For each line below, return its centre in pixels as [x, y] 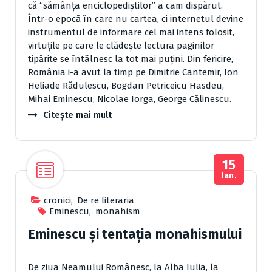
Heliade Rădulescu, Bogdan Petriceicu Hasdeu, [126, 86]
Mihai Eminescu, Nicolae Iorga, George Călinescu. [130, 99]
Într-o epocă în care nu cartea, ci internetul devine [136, 19]
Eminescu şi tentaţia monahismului [135, 234]
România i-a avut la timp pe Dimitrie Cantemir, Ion [133, 73]
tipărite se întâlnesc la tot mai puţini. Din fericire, [131, 59]
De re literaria [106, 201]
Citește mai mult [77, 115]
